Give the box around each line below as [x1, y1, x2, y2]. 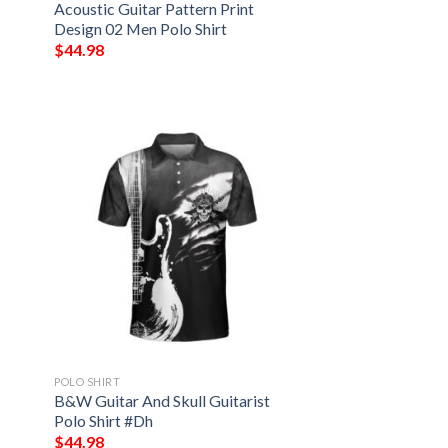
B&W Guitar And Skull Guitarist [54, 390, 271, 410]
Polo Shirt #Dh [54, 410, 154, 430]
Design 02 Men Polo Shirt [54, 18, 228, 38]
